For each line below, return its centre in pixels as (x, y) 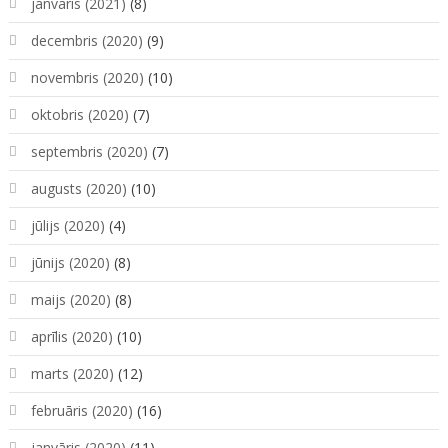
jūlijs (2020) (67, 226)
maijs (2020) (70, 300)
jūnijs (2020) (70, 263)
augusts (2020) (78, 189)
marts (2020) (72, 374)
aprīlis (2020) (71, 337)
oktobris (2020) (79, 115)
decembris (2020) (86, 41)
